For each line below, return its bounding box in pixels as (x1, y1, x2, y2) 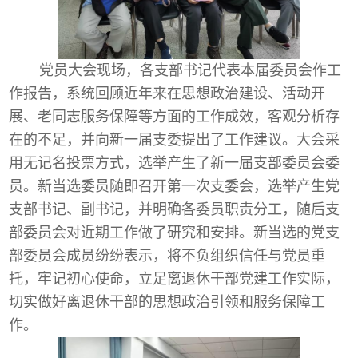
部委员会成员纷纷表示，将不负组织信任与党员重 (9, 247, 326, 264)
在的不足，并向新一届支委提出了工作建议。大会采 (9, 131, 340, 148)
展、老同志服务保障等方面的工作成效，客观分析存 (9, 108, 340, 125)
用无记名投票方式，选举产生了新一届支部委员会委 (9, 154, 340, 171)
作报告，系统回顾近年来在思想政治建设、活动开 (9, 85, 326, 101)
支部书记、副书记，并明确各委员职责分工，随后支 (9, 201, 340, 217)
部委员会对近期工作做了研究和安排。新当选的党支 (9, 224, 340, 241)
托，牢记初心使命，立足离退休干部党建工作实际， (9, 270, 340, 287)
